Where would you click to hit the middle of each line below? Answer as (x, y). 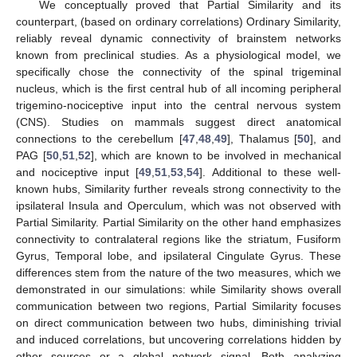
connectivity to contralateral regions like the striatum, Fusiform (178, 239)
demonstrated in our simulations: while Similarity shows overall (178, 290)
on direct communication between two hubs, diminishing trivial (178, 323)
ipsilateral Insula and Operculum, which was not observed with (178, 206)
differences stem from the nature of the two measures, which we (178, 273)
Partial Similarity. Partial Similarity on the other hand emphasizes (178, 223)
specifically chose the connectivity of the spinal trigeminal (178, 72)
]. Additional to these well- (271, 173)
